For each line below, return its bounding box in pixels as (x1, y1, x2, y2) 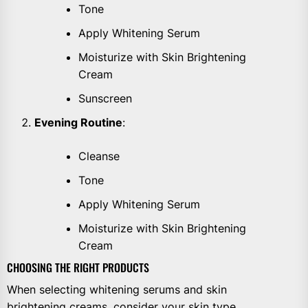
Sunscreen (78, 91, 132, 105)
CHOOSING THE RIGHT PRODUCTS (7, 258, 149, 276)
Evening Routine (34, 115, 122, 129)
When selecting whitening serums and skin (7, 282, 227, 296)
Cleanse (78, 148, 120, 163)
